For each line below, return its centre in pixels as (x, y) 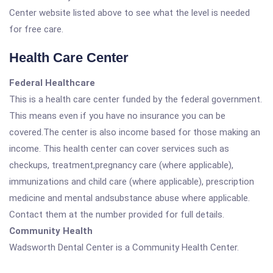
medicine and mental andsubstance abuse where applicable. (129, 198)
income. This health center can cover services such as (119, 149)
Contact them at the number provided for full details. (117, 214)
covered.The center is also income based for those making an (135, 132)
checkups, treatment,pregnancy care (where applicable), (121, 165)
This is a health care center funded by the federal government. (136, 99)
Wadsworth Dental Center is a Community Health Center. (124, 247)
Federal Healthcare (52, 83)
